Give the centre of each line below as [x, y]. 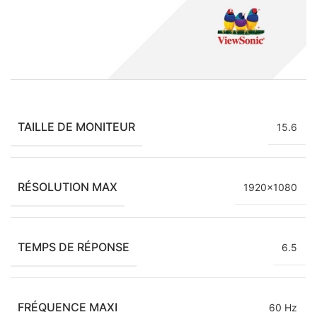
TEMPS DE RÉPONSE [74, 247]
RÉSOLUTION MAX [68, 187]
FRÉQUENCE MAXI [68, 307]
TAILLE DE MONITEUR [76, 127]
